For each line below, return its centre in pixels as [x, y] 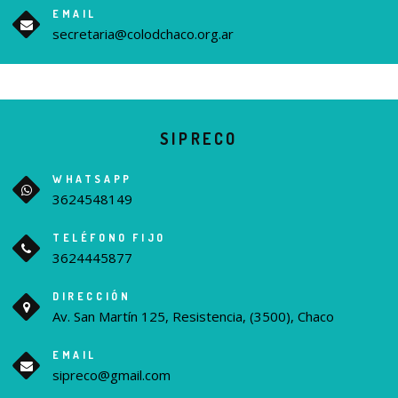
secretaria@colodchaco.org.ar [143, 33]
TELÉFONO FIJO [109, 238]
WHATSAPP [92, 179]
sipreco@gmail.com [111, 375]
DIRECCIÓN [92, 297]
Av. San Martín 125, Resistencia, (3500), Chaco [193, 317]
